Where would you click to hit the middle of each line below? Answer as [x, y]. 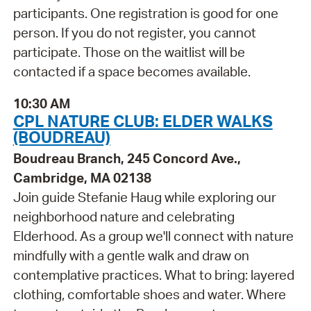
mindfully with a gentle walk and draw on [131, 256]
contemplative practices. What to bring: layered [153, 275]
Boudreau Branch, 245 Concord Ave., [127, 159]
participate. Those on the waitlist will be [129, 52]
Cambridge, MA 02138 [82, 178]
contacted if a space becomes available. [132, 71]
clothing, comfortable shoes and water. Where [149, 295]
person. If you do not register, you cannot [134, 32]
